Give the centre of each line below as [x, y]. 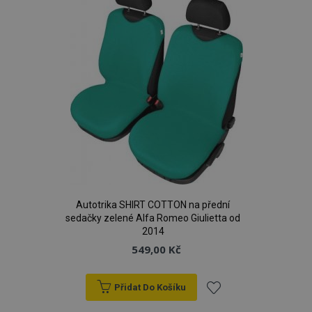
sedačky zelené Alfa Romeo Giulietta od [153, 218]
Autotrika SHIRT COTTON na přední [153, 205]
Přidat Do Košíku [150, 287]
